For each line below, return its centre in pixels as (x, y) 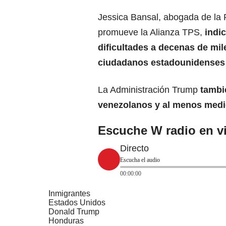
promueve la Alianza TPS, (151, 33)
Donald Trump (74, 212)
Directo (134, 149)
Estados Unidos (77, 203)
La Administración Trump (149, 90)
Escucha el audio (140, 160)
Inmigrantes (69, 194)
